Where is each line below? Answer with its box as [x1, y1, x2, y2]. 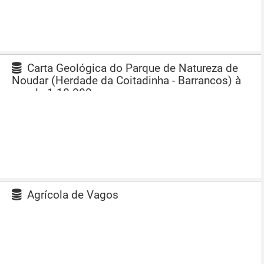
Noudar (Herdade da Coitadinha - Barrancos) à [12, 74, 241, 87]
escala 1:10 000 [12, 86, 92, 100]
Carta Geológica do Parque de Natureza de [24, 61, 238, 75]
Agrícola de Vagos [24, 188, 118, 202]
